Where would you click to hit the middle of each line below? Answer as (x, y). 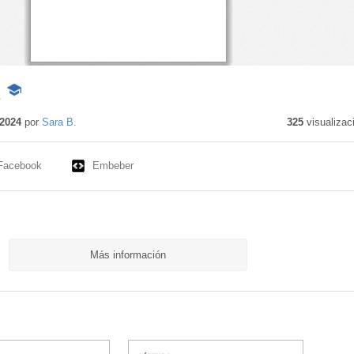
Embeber (113, 166)
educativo (28, 123)
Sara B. (59, 122)
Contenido (30, 107)
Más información (128, 254)
